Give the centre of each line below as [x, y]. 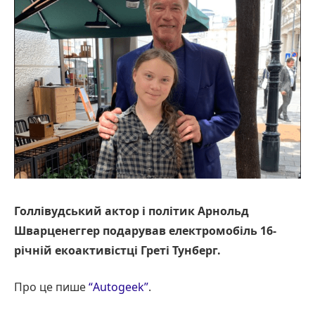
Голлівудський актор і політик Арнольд [131, 211]
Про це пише [51, 287]
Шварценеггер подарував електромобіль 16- [145, 230]
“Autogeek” [118, 287]
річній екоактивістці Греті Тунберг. [117, 250]
